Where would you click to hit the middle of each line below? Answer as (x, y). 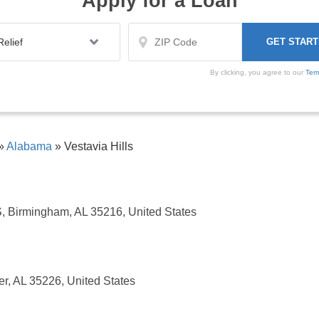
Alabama (29, 147)
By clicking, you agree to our (258, 73)
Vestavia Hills (97, 147)
